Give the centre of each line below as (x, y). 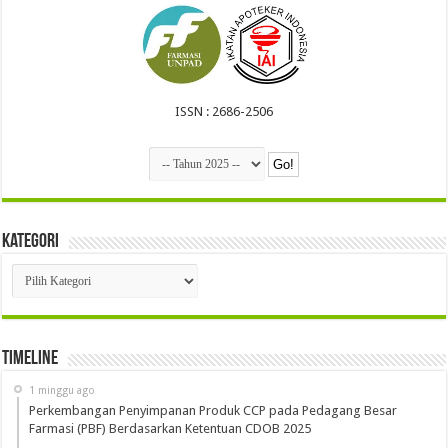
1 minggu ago (62, 390)
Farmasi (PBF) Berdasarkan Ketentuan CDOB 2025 (170, 429)
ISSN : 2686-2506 (223, 112)
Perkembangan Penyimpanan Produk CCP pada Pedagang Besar (213, 411)
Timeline (30, 359)
